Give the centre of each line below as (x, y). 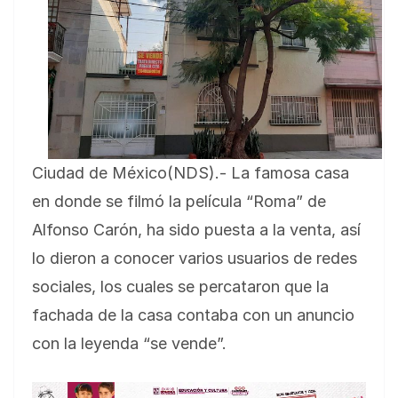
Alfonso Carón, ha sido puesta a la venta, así (196, 229)
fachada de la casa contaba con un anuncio (193, 314)
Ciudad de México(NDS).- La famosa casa (191, 172)
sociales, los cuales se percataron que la (180, 286)
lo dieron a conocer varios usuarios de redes (195, 258)
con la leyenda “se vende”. (129, 343)
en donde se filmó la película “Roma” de (179, 201)
